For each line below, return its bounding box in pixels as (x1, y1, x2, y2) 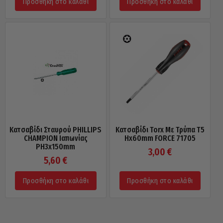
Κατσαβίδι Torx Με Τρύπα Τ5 (115, 124, 205, 134)
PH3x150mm (36, 141, 76, 151)
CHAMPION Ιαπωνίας (23, 133, 88, 143)
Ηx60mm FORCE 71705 (124, 133, 196, 143)
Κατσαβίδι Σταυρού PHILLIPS (9, 124, 102, 134)
